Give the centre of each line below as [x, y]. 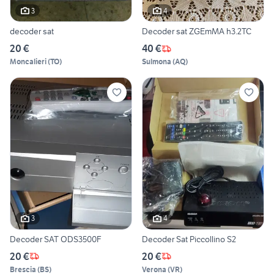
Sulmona [157, 62]
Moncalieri [28, 62]
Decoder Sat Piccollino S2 [189, 239]
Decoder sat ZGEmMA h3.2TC [197, 31]
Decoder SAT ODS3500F [56, 239]
